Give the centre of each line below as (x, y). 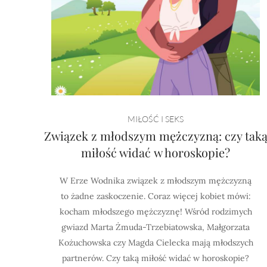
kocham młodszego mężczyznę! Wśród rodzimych (156, 212)
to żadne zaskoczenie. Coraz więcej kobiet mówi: (156, 196)
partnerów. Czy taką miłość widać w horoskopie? (156, 258)
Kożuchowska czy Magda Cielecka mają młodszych (156, 243)
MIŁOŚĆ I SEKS (156, 119)
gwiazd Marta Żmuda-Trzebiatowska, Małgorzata (156, 227)
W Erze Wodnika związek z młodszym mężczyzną (156, 181)
